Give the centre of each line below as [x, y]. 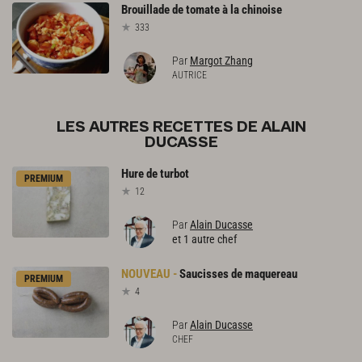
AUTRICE [189, 76]
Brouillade [145, 10]
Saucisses [204, 274]
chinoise [262, 10]
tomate [203, 10]
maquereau [271, 274]
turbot [175, 174]
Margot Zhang [221, 61]
